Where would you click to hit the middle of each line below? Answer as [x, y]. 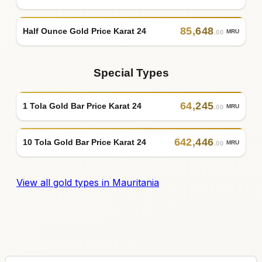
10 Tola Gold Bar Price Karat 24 [85, 142]
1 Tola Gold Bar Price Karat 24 [82, 106]
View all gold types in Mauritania [88, 183]
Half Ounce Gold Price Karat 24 [85, 31]
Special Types [131, 73]
